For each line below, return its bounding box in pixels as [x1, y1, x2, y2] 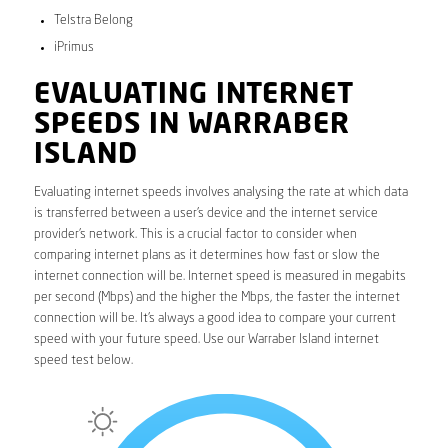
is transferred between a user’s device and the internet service [33, 207, 378, 221]
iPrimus [53, 40, 94, 54]
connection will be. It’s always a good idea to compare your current [33, 312, 396, 326]
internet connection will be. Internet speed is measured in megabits [33, 270, 406, 284]
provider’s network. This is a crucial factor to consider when [33, 228, 357, 242]
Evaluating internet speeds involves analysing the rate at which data [33, 186, 408, 200]
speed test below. [33, 354, 133, 368]
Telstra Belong [53, 13, 133, 27]
